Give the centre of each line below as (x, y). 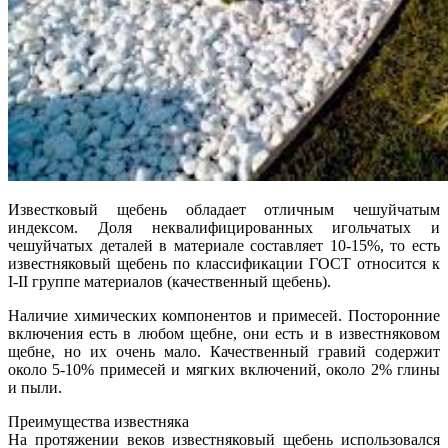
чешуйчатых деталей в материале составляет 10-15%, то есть (224, 245)
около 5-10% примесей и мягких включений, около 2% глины (224, 369)
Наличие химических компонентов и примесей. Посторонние (224, 315)
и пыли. (35, 387)
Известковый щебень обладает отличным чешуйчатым (224, 209)
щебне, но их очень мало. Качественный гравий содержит (224, 351)
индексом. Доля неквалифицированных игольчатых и (224, 227)
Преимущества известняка (98, 421)
